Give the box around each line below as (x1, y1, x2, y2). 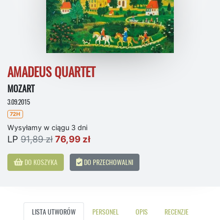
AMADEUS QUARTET (7, 64, 95, 81)
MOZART (7, 82, 34, 95)
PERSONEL (92, 206, 119, 217)
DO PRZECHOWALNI (82, 157, 133, 167)
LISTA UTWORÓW (31, 206, 76, 217)
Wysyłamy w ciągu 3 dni (7, 123, 87, 132)
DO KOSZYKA (23, 157, 57, 167)
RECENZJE (164, 206, 189, 217)
